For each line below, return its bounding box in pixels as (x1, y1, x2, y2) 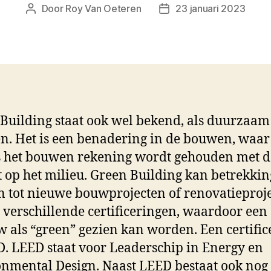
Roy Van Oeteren (65, 2, 142, 15)
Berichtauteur (30, 3, 91, 16)
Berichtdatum (163, 3, 224, 16)
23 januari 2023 (175, 2, 246, 15)
